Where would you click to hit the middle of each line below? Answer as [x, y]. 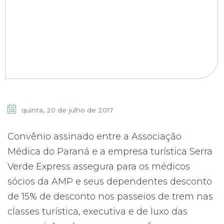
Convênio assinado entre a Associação [94, 136]
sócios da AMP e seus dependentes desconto [110, 181]
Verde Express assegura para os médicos [99, 166]
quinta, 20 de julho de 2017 [66, 110]
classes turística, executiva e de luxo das [97, 211]
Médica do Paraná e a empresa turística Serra [110, 151]
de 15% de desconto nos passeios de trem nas [110, 196]
